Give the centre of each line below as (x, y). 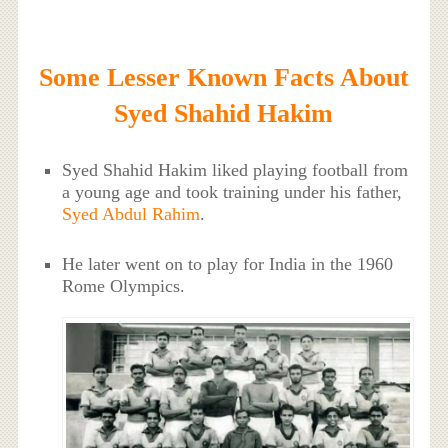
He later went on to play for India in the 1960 (228, 263)
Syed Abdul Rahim (131, 213)
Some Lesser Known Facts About (223, 77)
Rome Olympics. (124, 285)
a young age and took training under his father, (232, 191)
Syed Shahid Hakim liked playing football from (235, 169)
